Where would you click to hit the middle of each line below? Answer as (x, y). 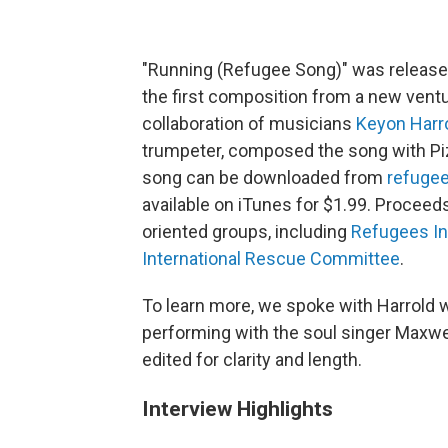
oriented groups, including (246, 231)
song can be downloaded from (264, 177)
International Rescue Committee (271, 258)
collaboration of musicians (249, 123)
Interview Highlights (237, 408)
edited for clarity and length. (252, 359)
